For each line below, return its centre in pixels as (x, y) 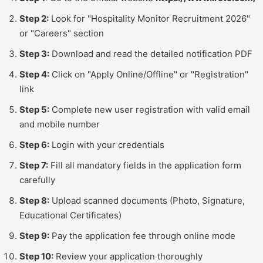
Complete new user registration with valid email (150, 109)
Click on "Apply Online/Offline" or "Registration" (149, 74)
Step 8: (34, 200)
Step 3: (34, 53)
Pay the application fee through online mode (142, 235)
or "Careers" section (62, 33)
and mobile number (60, 124)
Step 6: (34, 144)
